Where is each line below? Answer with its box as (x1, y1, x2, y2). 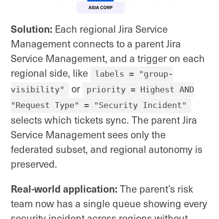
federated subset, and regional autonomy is (11, 142, 202, 156)
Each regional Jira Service (52, 22, 168, 36)
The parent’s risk (117, 181, 193, 196)
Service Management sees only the (11, 128, 166, 142)
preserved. (11, 157, 57, 171)
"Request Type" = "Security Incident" (11, 100, 187, 110)
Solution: (11, 21, 52, 37)
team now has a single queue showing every (11, 196, 207, 210)
